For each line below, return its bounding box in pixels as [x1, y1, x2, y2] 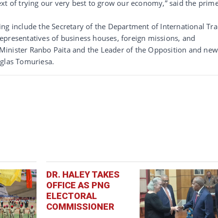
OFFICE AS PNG [46, 180, 110, 190]
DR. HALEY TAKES [46, 169, 120, 180]
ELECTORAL [46, 190, 97, 201]
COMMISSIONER [46, 201, 115, 212]
